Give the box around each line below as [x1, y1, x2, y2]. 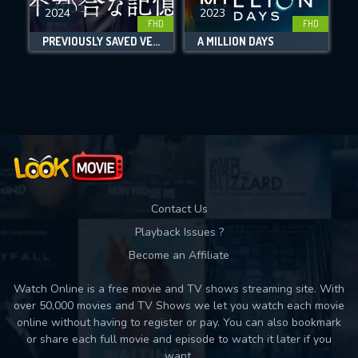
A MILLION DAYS [197, 34, 274, 49]
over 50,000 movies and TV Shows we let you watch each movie [14, 298, 344, 313]
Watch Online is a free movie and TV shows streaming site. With [14, 281, 344, 296]
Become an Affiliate [129, 248, 229, 263]
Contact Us [150, 201, 208, 217]
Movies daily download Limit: [96, 44, 262, 66]
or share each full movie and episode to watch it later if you [26, 332, 332, 347]
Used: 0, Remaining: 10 [112, 78, 246, 97]
